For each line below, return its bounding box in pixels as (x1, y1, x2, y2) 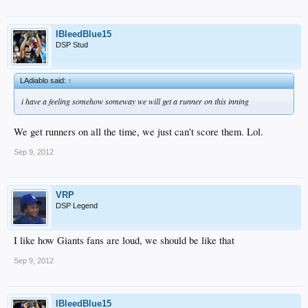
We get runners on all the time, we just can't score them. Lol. (14, 124, 263, 138)
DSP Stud (56, 41, 88, 49)
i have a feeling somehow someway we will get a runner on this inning (21, 96, 249, 107)
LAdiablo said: (20, 76, 68, 85)
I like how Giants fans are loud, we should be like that (14, 233, 234, 247)
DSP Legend (56, 201, 98, 210)
